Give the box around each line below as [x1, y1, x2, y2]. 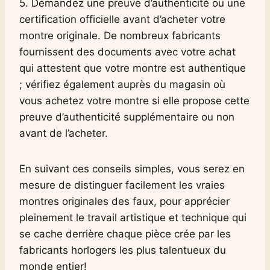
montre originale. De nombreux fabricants [19, 29, 221, 42]
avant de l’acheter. [19, 127, 108, 139]
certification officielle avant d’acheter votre [19, 13, 225, 25]
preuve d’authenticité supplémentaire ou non [19, 110, 234, 123]
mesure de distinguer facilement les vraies [19, 178, 225, 191]
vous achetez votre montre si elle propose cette [19, 94, 250, 107]
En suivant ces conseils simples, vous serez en [19, 162, 245, 175]
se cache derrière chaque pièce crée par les [19, 227, 231, 240]
